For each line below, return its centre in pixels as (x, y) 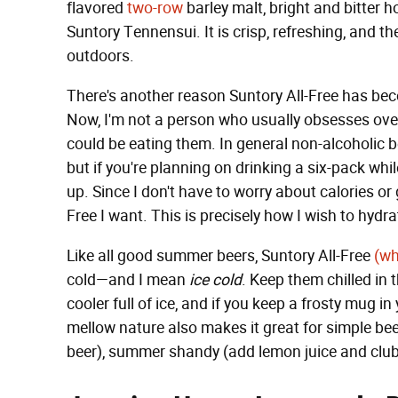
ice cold (215, 280)
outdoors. (100, 56)
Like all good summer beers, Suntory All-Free (220, 256)
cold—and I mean (128, 280)
